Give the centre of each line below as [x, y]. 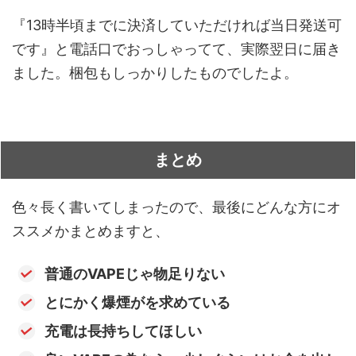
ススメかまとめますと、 [91, 231]
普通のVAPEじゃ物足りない [134, 273]
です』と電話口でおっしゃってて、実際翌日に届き [176, 49]
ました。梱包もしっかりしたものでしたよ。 [155, 73]
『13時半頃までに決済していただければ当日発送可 [177, 25]
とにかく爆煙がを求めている [137, 302]
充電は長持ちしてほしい [123, 331]
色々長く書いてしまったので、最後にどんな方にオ [176, 207]
